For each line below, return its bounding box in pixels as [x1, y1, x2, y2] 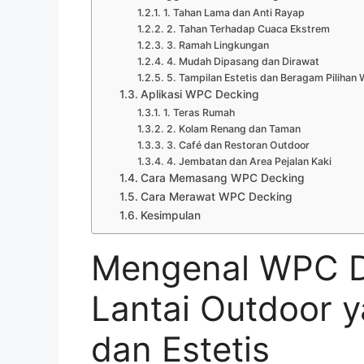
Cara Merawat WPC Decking [140, 189, 292, 203]
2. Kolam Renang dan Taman [166, 122, 301, 135]
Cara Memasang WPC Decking [140, 171, 305, 184]
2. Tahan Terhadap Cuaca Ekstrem [166, 22, 330, 35]
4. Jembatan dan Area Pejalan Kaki [166, 154, 331, 167]
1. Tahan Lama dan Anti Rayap [162, 6, 305, 19]
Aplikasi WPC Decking [140, 87, 259, 101]
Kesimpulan [140, 208, 201, 222]
